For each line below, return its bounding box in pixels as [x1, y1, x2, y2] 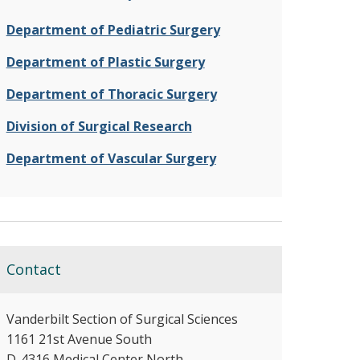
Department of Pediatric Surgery [6, 21, 220, 39]
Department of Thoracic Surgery [6, 85, 217, 104]
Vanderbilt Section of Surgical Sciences [6, 310, 238, 329]
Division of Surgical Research [6, 117, 192, 136]
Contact [6, 260, 61, 280]
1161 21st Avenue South [6, 330, 152, 349]
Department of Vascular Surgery [6, 149, 216, 168]
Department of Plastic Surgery [6, 53, 205, 72]
